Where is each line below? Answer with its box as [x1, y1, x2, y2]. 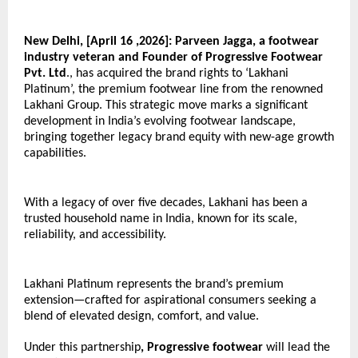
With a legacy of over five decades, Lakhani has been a [24, 197, 308, 210]
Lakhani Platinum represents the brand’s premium [24, 278, 284, 292]
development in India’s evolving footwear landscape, [24, 115, 296, 129]
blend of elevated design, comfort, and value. [24, 310, 262, 324]
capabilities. [24, 147, 89, 161]
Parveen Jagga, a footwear [175, 35, 319, 49]
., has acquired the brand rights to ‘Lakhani [66, 67, 288, 81]
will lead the [263, 341, 330, 355]
